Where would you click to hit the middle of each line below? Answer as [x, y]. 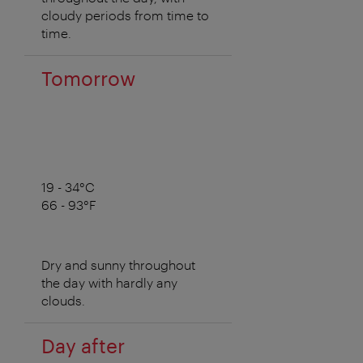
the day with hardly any [109, 283]
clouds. [63, 301]
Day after [83, 346]
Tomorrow [88, 79]
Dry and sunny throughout [118, 265]
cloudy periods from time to [125, 15]
